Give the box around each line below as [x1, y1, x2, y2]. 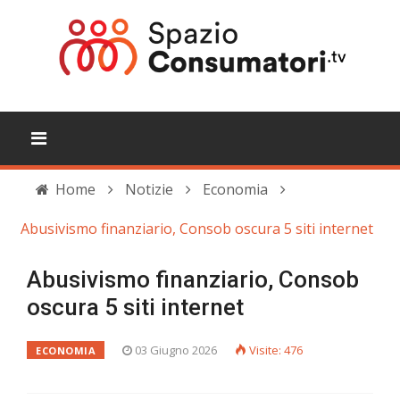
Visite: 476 [249, 342, 304, 358]
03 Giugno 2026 [135, 342, 218, 358]
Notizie [125, 179, 173, 199]
